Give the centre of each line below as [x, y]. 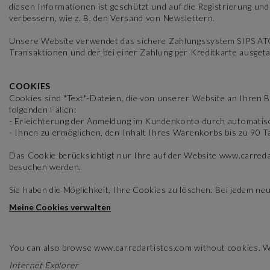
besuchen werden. [46, 167]
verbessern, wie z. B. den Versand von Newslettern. [112, 18]
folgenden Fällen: [43, 109]
